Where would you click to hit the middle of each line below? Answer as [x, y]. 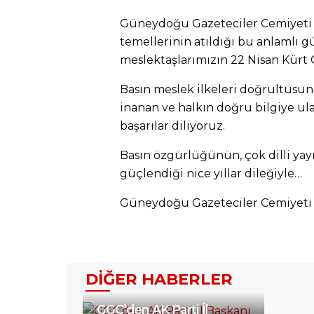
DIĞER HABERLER [159, 279]
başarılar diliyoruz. [172, 125]
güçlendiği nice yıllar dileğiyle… [211, 173]
